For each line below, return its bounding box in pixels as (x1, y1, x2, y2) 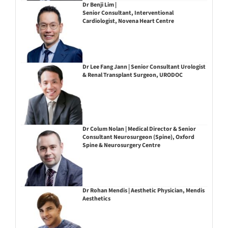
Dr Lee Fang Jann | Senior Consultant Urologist (82, 62, 206, 71)
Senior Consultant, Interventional (82, 9, 174, 18)
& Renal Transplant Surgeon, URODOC (82, 70, 183, 79)
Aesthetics (82, 194, 110, 204)
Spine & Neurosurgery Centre (82, 140, 160, 150)
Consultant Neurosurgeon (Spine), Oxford (82, 132, 194, 141)
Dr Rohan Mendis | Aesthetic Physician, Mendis (82, 186, 205, 195)
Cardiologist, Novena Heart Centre (82, 17, 174, 26)
